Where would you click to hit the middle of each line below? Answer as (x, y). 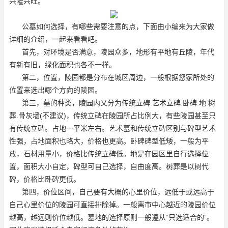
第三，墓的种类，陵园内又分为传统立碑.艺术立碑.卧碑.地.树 (119, 103)
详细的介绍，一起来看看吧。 (55, 39)
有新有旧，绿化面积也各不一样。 (63, 64)
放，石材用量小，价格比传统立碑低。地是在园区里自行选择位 (109, 153)
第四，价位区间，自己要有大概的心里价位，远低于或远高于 (118, 192)
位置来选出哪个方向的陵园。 (55, 90)
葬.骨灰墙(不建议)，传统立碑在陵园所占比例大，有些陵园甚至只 (112, 115)
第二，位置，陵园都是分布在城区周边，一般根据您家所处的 (118, 77)
